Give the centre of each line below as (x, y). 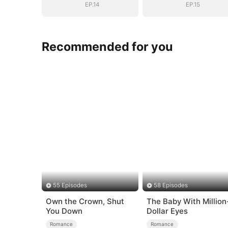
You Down (64, 211)
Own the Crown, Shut (85, 202)
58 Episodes (171, 186)
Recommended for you (108, 46)
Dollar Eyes (167, 211)
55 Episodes (70, 186)
